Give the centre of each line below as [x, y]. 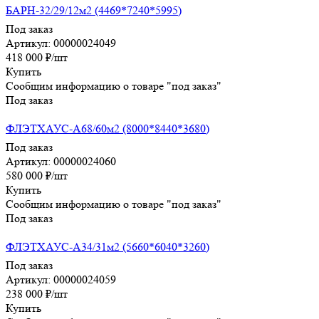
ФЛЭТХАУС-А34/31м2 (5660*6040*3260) [108, 246]
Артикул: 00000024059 [61, 279]
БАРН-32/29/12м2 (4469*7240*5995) [94, 10]
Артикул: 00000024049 [61, 43]
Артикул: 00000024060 [61, 161]
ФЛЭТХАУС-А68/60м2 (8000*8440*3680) [108, 128]
